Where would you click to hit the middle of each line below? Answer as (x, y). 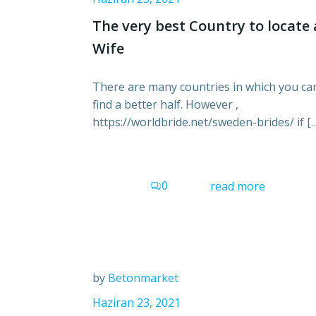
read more (238, 187)
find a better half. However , (165, 105)
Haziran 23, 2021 (136, 303)
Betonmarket (143, 278)
